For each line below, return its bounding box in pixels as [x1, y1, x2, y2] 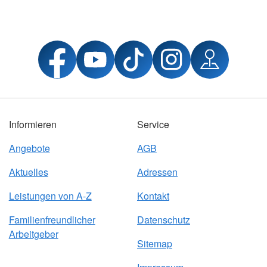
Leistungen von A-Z [8, 189, 92, 203]
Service [136, 117, 169, 131]
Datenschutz [136, 213, 190, 226]
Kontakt [136, 189, 169, 203]
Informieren [8, 117, 57, 131]
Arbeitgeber [8, 227, 58, 241]
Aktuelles [8, 165, 48, 179]
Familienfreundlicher [8, 213, 95, 226]
